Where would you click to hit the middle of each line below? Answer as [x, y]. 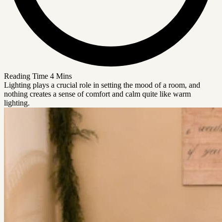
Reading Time [26, 76]
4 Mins [61, 76]
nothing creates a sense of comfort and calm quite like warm [97, 94]
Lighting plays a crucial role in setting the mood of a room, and [102, 85]
